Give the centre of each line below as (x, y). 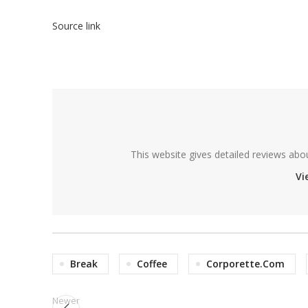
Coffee (152, 264)
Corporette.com (245, 264)
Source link (76, 26)
